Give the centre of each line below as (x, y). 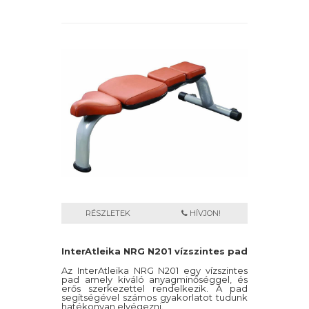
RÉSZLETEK (108, 213)
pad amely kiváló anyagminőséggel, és (154, 279)
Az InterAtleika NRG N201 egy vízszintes (154, 270)
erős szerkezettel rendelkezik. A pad (154, 288)
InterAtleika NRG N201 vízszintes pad (154, 251)
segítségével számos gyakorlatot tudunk (154, 297)
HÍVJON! (204, 213)
